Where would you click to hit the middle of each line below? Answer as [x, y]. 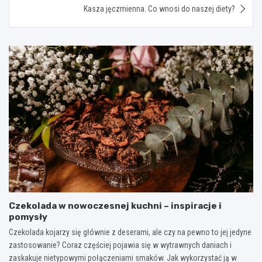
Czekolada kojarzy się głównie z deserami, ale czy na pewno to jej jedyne [130, 232]
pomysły [28, 217]
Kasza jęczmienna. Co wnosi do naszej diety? [159, 8]
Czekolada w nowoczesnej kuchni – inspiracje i [115, 206]
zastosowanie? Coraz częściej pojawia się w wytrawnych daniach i [120, 245]
